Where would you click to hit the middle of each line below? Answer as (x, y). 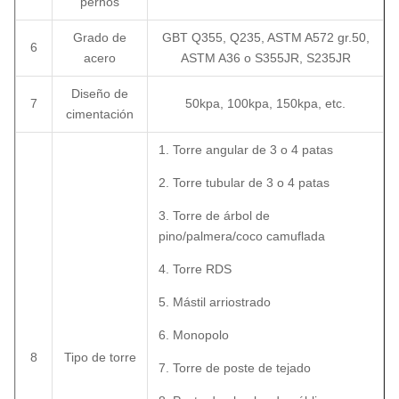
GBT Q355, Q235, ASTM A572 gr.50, (265, 37)
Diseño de (100, 94)
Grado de (100, 37)
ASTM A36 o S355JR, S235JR (265, 58)
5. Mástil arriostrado (215, 302)
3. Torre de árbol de (214, 216)
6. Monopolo (194, 335)
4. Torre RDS (195, 269)
